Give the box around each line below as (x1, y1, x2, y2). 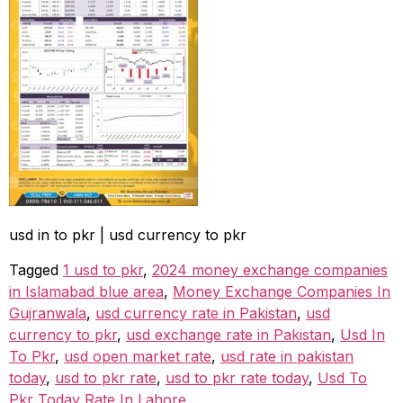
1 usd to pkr (63, 260, 143, 279)
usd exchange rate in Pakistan (126, 325, 331, 344)
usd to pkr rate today (166, 368, 309, 387)
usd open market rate (64, 346, 211, 365)
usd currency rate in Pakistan (95, 303, 297, 322)
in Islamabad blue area (9, 282, 164, 300)
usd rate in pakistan (220, 346, 354, 365)
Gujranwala (9, 303, 86, 322)
